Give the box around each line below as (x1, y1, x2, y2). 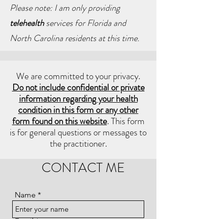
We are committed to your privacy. (16, 69, 140, 83)
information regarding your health (19, 92, 138, 105)
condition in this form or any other (18, 103, 138, 116)
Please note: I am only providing (10, 1, 120, 14)
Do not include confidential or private (12, 81, 145, 94)
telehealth (10, 17, 44, 29)
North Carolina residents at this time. (10, 32, 139, 44)
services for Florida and (46, 17, 126, 29)
